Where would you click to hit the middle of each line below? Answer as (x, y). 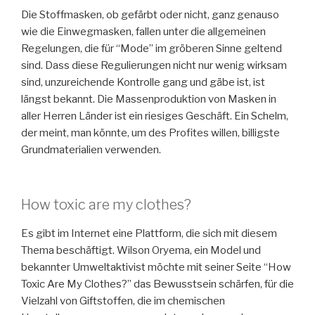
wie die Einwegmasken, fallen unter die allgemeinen (143, 31)
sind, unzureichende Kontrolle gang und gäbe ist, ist (143, 82)
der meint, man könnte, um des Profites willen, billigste (150, 133)
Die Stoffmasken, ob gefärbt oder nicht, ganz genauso (150, 14)
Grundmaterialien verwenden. (91, 149)
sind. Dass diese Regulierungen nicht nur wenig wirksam (154, 65)
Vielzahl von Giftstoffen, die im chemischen (123, 301)
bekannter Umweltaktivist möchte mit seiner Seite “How (156, 268)
